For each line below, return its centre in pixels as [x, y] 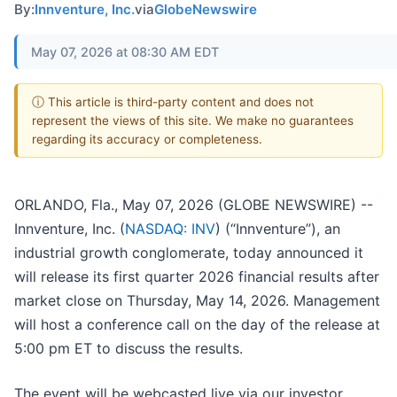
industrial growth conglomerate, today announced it [189, 253]
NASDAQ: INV [170, 229]
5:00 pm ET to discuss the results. [128, 349]
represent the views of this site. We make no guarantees [193, 120]
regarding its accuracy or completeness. [147, 139]
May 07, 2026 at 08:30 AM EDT [125, 51]
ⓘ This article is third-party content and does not [173, 101]
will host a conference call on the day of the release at [197, 325]
